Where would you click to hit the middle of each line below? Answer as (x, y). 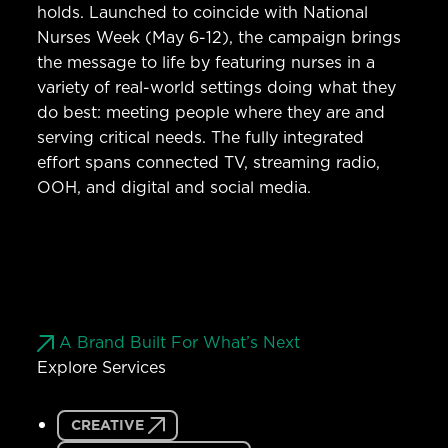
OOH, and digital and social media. (174, 187)
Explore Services (102, 367)
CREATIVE (107, 424)
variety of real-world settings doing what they (217, 87)
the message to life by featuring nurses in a (206, 62)
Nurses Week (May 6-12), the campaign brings (219, 37)
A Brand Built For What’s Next (180, 342)
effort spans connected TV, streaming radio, (209, 162)
